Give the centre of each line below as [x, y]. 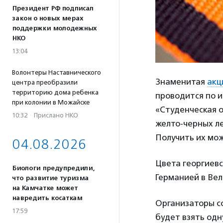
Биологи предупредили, [53, 168]
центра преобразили [45, 82]
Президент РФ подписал [53, 8]
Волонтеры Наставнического [56, 72]
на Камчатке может [45, 188]
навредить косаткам [47, 198]
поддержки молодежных [54, 28]
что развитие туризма [50, 178]
